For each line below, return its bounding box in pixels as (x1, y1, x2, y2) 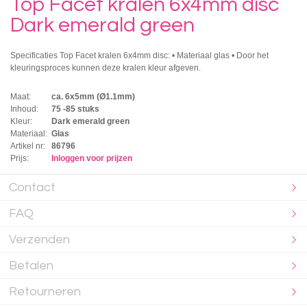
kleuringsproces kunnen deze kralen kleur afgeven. (10, 62, 201, 73)
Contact (9, 180, 56, 194)
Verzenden (9, 232, 71, 246)
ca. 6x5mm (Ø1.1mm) (51, 91, 135, 101)
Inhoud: (10, 103, 38, 114)
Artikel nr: (10, 140, 45, 151)
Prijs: (10, 153, 29, 163)
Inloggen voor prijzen (51, 153, 132, 163)
